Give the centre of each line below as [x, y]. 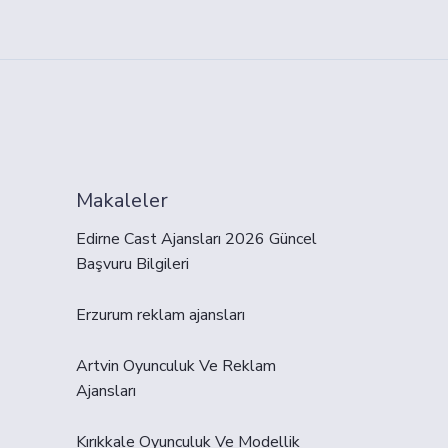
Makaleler [122, 201]
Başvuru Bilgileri [132, 264]
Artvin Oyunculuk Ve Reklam [176, 366]
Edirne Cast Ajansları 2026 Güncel [196, 239]
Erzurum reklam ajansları [160, 315]
